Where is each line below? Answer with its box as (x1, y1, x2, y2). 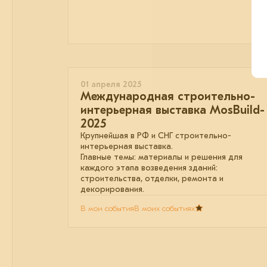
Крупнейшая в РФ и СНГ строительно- (80, 130, 231, 141)
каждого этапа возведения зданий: (80, 162, 218, 173)
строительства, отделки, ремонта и (80, 173, 223, 184)
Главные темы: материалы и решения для (80, 151, 243, 162)
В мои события (80, 203, 134, 213)
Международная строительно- (80, 89, 255, 103)
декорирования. (80, 184, 144, 194)
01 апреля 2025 (80, 79, 141, 89)
